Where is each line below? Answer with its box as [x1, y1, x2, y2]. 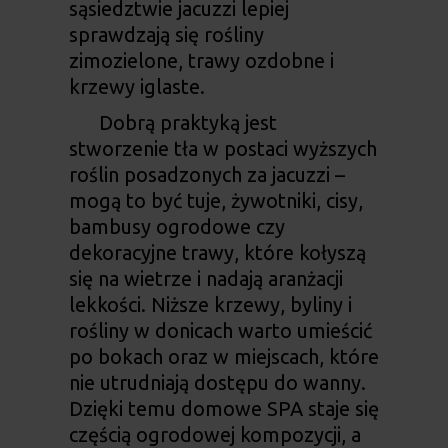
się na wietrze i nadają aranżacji [68, 267, 343, 291]
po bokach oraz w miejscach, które [68, 345, 379, 369]
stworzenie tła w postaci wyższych [68, 137, 377, 161]
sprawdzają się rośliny [68, 23, 264, 47]
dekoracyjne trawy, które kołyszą [68, 241, 366, 265]
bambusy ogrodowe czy [68, 215, 285, 239]
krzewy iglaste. [68, 75, 205, 99]
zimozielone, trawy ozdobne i [68, 49, 334, 73]
